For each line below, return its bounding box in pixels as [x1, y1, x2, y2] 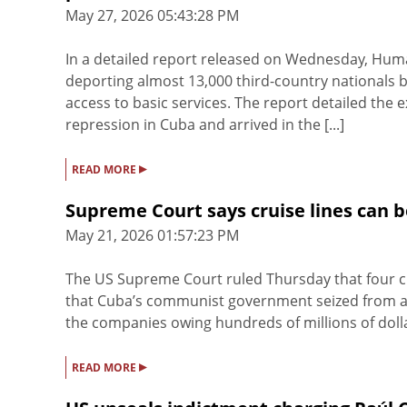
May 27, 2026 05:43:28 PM [65, 5, 239, 26]
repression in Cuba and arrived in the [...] [65, 114, 344, 135]
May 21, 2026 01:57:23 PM [65, 225, 239, 246]
